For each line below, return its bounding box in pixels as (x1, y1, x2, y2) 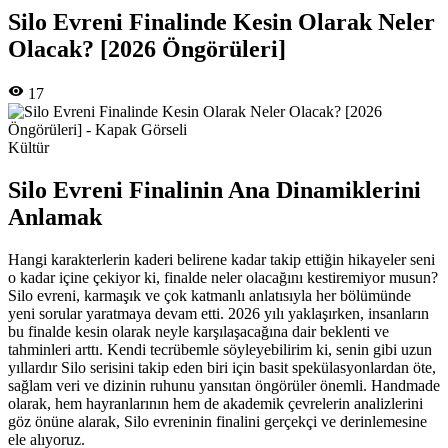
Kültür (8, 139, 49, 157)
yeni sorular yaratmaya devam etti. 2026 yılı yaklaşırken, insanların (8, 305, 429, 323)
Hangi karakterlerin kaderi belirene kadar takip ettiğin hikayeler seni (8, 251, 435, 269)
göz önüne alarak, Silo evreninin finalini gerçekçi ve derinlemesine (8, 413, 427, 431)
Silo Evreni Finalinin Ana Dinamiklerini (8, 177, 421, 204)
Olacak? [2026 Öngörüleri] (8, 36, 286, 63)
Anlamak (8, 204, 102, 231)
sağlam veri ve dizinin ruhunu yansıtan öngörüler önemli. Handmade (8, 377, 440, 395)
